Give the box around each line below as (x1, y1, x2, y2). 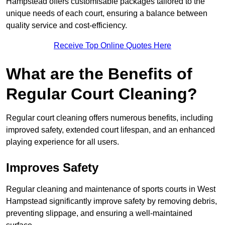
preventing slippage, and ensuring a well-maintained (6, 209, 192, 218)
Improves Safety (6, 161, 98, 175)
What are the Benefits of (6, 65, 192, 83)
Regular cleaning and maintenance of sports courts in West (6, 185, 215, 194)
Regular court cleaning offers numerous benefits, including (6, 114, 213, 123)
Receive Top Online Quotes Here (54, 41, 171, 50)
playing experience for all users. (6, 138, 119, 147)
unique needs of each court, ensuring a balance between (6, 9, 207, 18)
